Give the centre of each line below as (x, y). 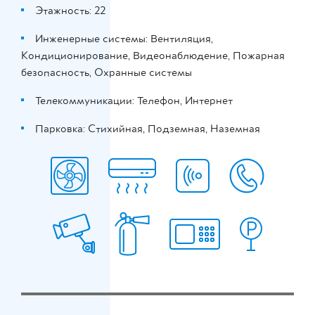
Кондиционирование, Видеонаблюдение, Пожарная (153, 56)
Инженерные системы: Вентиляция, (124, 39)
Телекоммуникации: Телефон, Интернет (134, 101)
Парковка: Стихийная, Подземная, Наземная (148, 129)
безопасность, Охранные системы (107, 72)
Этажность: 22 (70, 11)
